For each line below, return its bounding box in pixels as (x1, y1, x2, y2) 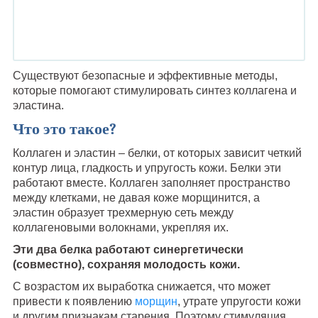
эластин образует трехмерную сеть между (12, 206, 234, 219)
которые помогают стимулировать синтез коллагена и (12, 84, 297, 97)
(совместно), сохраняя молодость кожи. (12, 258, 240, 270)
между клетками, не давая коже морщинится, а (12, 191, 260, 204)
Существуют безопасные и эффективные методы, (12, 69, 278, 82)
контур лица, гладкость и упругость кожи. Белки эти (12, 161, 281, 174)
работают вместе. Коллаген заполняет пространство (12, 176, 290, 189)
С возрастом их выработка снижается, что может (12, 280, 270, 292)
